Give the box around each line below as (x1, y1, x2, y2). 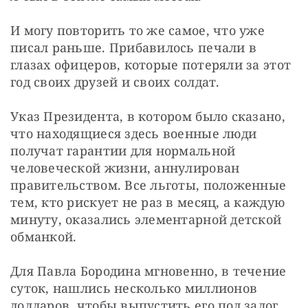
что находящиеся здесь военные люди (10, 124, 257, 142)
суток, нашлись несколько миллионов (10, 279, 258, 296)
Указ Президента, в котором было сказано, (10, 107, 285, 124)
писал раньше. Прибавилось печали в (10, 38, 257, 56)
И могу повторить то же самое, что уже (10, 21, 265, 38)
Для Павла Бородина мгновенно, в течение (10, 262, 287, 279)
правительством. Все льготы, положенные (10, 176, 287, 193)
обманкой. (10, 228, 77, 245)
